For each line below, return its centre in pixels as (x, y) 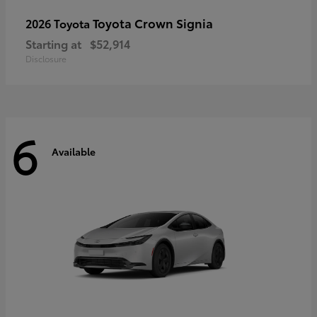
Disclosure (46, 58)
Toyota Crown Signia (153, 22)
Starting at (53, 43)
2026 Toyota (59, 23)
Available (74, 152)
